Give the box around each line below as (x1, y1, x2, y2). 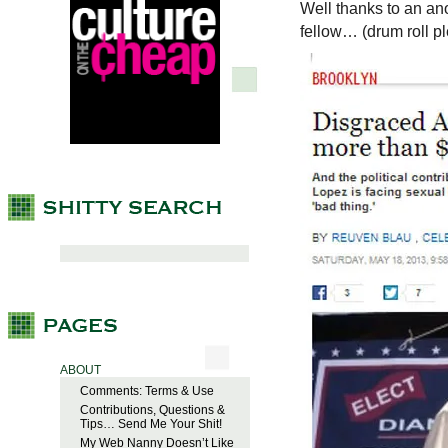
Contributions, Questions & (80, 403, 225, 418)
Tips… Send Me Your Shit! (80, 417, 222, 432)
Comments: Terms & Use (80, 384, 214, 399)
